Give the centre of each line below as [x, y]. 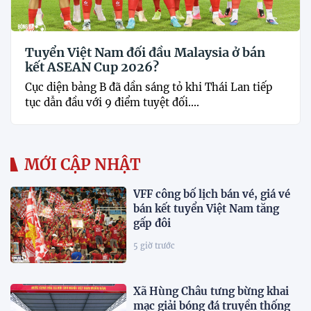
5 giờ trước [154, 245]
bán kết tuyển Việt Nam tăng [207, 208]
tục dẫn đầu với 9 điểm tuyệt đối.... [112, 102]
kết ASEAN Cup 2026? [92, 67]
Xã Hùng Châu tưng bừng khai [211, 292]
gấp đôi [152, 223]
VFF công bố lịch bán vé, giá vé [212, 194]
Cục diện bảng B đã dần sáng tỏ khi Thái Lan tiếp [149, 87]
